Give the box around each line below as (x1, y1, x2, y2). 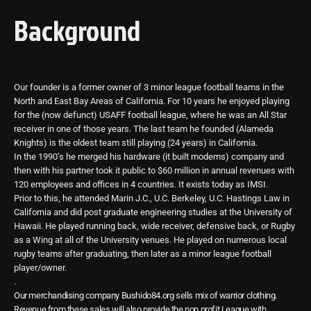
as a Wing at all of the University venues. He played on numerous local (14, 235, 287, 246)
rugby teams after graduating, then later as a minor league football (14, 249, 271, 260)
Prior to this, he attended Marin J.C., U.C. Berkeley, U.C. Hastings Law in (14, 193, 289, 204)
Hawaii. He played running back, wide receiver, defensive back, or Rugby (14, 221, 295, 232)
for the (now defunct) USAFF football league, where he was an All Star (14, 110, 287, 121)
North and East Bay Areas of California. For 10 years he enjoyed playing (14, 96, 289, 107)
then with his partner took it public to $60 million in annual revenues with (14, 165, 294, 176)
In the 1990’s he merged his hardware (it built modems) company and (14, 151, 284, 162)
